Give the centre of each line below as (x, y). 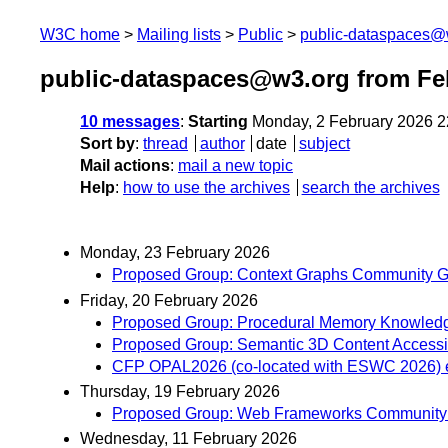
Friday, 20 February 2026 (169, 300)
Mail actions (125, 166)
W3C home (80, 34)
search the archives (370, 188)
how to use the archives (206, 188)
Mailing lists (179, 34)
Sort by (107, 144)
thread (165, 144)
